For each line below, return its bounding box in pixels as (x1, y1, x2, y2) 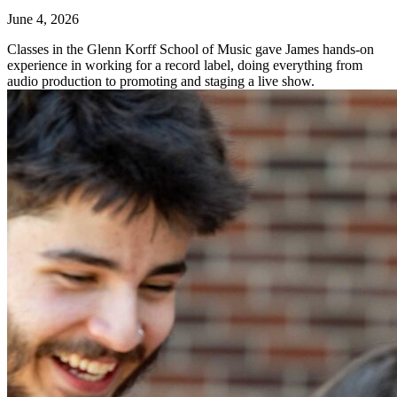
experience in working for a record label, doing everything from (7, 58, 362, 74)
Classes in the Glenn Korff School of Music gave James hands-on (7, 42, 374, 58)
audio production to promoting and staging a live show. (7, 74, 315, 90)
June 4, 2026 (7, 12, 79, 27)
